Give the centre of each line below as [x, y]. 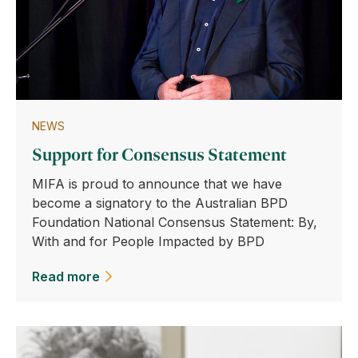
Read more [66, 276]
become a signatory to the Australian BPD [160, 203]
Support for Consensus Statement [159, 155]
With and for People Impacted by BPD [148, 241]
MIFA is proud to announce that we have [157, 184]
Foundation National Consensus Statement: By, [175, 222]
